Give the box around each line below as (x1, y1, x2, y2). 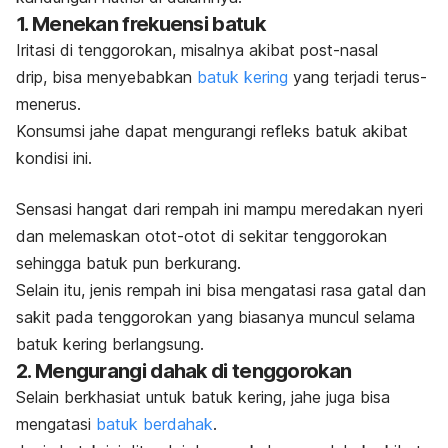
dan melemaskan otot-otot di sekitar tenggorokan (16, 225, 387, 246)
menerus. (16, 93, 81, 114)
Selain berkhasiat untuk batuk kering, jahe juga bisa (16, 386, 390, 407)
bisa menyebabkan (47, 66, 197, 87)
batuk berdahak (96, 413, 213, 434)
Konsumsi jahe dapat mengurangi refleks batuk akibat (16, 120, 408, 141)
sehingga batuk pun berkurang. (16, 252, 241, 273)
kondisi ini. (16, 147, 92, 168)
